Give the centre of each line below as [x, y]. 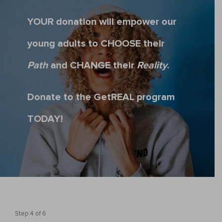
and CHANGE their [92, 65]
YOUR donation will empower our [102, 22]
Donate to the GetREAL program [101, 97]
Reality [152, 65]
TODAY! [45, 119]
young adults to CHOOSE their [96, 43]
